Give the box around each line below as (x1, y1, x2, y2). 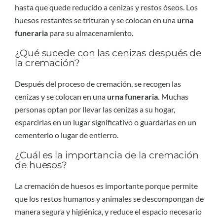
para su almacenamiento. (48, 28, 133, 37)
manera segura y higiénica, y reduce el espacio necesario (15, 206, 202, 216)
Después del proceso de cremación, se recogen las (15, 78, 181, 88)
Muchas (160, 91, 188, 101)
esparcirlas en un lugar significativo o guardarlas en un (15, 117, 196, 127)
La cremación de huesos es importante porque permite (15, 181, 198, 190)
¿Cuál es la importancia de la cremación (15, 149, 199, 161)
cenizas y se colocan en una (15, 91, 107, 101)
